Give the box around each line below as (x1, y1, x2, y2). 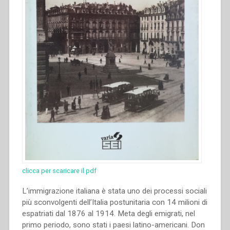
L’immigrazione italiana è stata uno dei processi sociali (22, 186, 207, 196)
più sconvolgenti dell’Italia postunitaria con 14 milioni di (22, 197, 207, 207)
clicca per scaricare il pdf (22, 166, 97, 175)
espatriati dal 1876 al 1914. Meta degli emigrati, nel (22, 208, 195, 218)
